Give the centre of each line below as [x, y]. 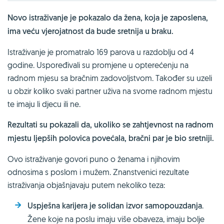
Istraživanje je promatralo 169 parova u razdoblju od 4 [101, 52]
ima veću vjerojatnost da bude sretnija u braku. [90, 31]
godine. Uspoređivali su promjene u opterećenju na [98, 65]
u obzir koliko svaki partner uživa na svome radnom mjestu [110, 91]
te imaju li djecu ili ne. [44, 104]
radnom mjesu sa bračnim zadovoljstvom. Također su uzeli [110, 78]
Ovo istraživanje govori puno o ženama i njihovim [94, 159]
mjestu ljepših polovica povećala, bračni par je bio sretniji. [111, 138]
